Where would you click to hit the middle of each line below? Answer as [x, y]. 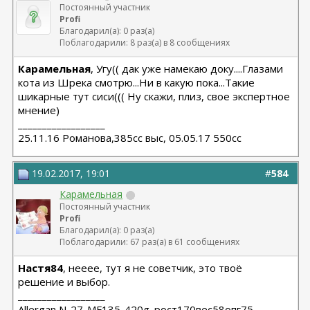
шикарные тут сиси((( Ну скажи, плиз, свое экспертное [154, 96]
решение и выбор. [64, 282]
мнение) [39, 110]
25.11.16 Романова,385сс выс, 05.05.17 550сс [130, 138]
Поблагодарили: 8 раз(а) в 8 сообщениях [145, 43]
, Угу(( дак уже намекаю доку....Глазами [187, 69]
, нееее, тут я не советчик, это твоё [153, 268]
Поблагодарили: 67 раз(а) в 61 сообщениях [150, 242]
